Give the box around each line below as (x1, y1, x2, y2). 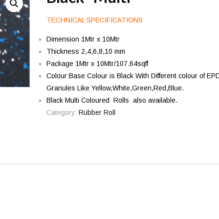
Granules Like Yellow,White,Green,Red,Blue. (46, 84, 184, 92)
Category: (46, 109, 79, 116)
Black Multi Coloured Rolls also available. (46, 96, 177, 104)
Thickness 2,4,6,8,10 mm (46, 47, 127, 55)
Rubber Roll (78, 109, 115, 116)
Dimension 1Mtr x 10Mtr (46, 35, 120, 43)
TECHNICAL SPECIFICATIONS (46, 16, 143, 24)
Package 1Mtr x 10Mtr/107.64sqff (46, 60, 148, 67)
